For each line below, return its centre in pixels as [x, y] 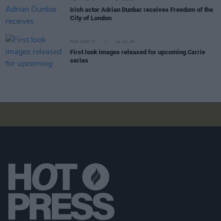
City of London [91, 18]
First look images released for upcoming [129, 52]
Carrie [196, 52]
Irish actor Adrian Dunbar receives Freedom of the [142, 10]
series [79, 60]
